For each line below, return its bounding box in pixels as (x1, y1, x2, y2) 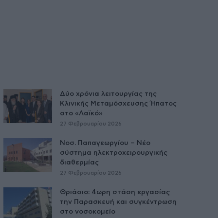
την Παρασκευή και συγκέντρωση (59, 198, 177, 205)
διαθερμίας (59, 159, 99, 166)
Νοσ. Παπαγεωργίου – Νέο (59, 139, 150, 146)
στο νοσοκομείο (59, 208, 115, 215)
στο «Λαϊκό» (59, 109, 103, 117)
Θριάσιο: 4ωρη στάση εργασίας (59, 188, 170, 196)
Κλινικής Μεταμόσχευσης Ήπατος (59, 100, 177, 107)
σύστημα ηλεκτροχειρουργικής (59, 149, 167, 156)
